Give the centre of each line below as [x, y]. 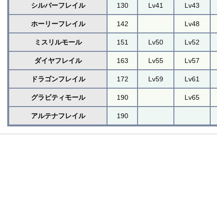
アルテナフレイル [58, 116]
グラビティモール [58, 97]
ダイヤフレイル [58, 60]
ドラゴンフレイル [58, 79]
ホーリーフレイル [58, 23]
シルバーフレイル [58, 5]
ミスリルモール [58, 42]
